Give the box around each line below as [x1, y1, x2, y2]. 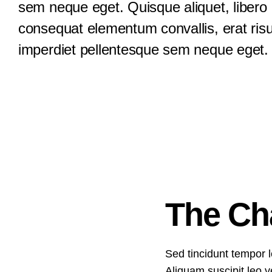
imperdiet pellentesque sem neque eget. [18, 41, 268, 58]
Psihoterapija [22, 66, 98, 82]
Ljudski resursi [18, 27, 101, 44]
